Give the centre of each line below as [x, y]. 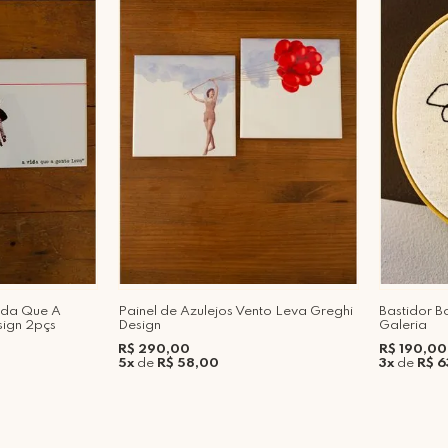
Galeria [403, 325]
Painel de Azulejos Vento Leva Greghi [235, 311]
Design [139, 325]
